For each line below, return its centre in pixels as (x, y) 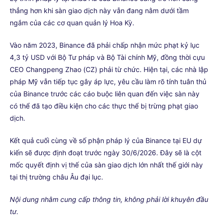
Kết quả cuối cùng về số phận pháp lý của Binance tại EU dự (106, 140)
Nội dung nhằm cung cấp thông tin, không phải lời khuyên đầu (109, 199)
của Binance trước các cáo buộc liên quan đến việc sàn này (105, 94)
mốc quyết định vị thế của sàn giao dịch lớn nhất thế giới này (106, 165)
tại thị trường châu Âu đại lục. (56, 177)
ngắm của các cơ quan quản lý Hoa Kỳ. (72, 23)
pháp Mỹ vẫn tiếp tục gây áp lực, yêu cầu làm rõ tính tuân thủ (108, 82)
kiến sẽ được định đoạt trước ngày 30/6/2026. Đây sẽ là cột (106, 153)
